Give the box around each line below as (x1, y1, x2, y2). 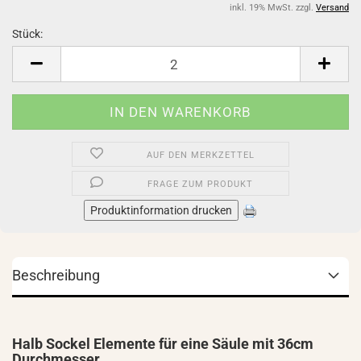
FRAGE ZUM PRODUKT (147, 179, 254, 189)
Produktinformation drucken (90, 204, 232, 217)
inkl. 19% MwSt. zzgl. (230, 2, 316, 13)
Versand (316, 2, 349, 13)
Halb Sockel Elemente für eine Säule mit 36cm (12, 335, 313, 352)
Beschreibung (12, 267, 100, 284)
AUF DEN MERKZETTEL (146, 150, 255, 160)
